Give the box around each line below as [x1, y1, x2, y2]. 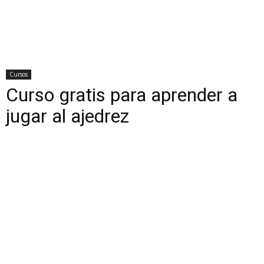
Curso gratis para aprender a [6, 83, 237, 106]
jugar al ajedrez [6, 104, 129, 127]
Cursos [9, 70, 28, 78]
